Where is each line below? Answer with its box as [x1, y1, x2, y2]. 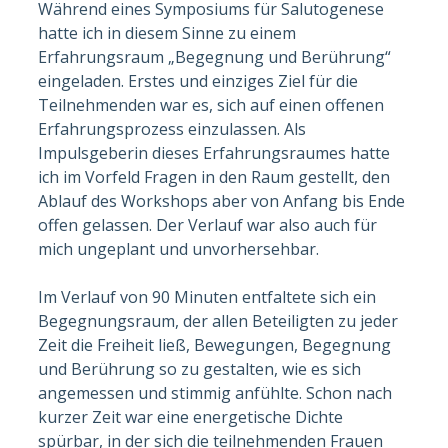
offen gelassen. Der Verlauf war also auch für [38, 213, 378, 236]
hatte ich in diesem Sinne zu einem [38, 21, 297, 44]
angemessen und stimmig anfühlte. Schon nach [38, 381, 393, 404]
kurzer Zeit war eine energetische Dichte [38, 405, 344, 428]
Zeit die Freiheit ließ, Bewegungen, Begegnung [38, 333, 392, 356]
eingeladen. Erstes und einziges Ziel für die [38, 69, 359, 92]
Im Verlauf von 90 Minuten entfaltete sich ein [38, 285, 377, 308]
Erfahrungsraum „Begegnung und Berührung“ [38, 45, 392, 68]
